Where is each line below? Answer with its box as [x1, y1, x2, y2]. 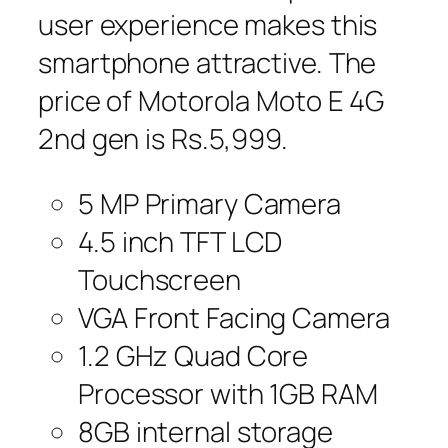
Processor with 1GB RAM [78, 375, 378, 413]
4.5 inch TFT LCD [78, 223, 283, 261]
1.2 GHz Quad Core [78, 337, 309, 375]
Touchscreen [78, 261, 241, 299]
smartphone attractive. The [38, 43, 377, 81]
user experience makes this [38, 5, 378, 43]
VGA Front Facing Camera [78, 299, 390, 337]
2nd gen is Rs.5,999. [38, 119, 288, 157]
